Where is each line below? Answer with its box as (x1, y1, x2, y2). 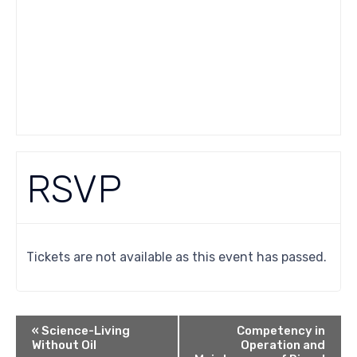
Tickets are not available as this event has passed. (26, 249, 328, 265)
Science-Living (39, 323, 130, 338)
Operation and (241, 337, 325, 352)
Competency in (237, 323, 325, 338)
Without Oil (32, 337, 96, 352)
